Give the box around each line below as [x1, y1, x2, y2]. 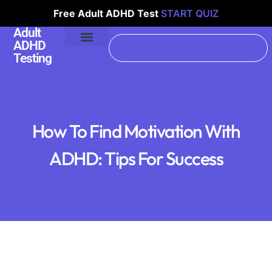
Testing [13, 51, 52, 66]
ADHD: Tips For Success [49, 147, 223, 170]
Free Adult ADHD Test [53, 7, 161, 19]
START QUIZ [161, 7, 219, 19]
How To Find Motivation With [32, 120, 240, 143]
